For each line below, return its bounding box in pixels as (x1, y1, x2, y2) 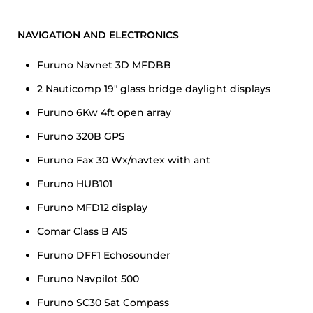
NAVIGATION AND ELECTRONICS (17, 29, 179, 41)
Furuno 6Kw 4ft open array (37, 106, 171, 119)
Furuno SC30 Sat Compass (37, 296, 169, 309)
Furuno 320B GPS (37, 130, 125, 143)
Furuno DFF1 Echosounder (37, 249, 170, 261)
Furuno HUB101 (37, 177, 112, 190)
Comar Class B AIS (37, 225, 128, 238)
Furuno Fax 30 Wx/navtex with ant (37, 154, 210, 166)
